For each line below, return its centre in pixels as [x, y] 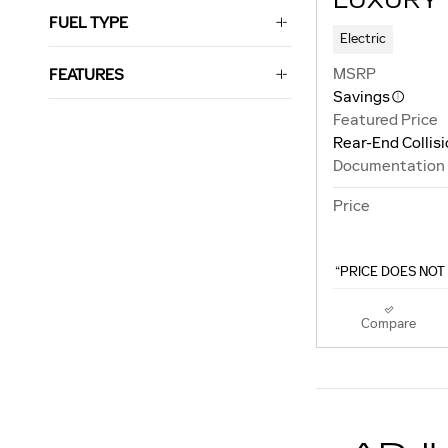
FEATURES [86, 75]
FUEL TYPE [88, 23]
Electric [362, 39]
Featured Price [385, 120]
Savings [361, 97]
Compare [388, 324]
